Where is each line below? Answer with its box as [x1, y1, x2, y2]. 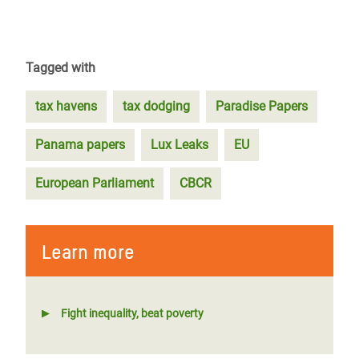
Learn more [42, 240, 135, 264]
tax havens [35, 99, 97, 114]
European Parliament [35, 175, 154, 191]
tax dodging [123, 99, 190, 114]
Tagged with [26, 60, 95, 75]
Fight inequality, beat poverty [61, 307, 204, 320]
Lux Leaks [151, 137, 208, 152]
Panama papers [35, 137, 125, 152]
